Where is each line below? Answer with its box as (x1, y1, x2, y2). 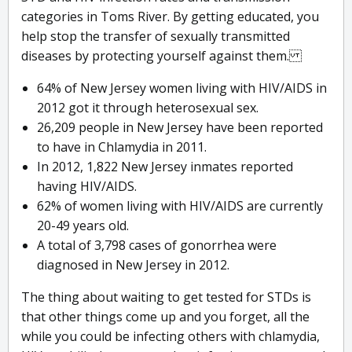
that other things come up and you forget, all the (21, 308, 310, 326)
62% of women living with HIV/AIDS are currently (37, 197, 323, 215)
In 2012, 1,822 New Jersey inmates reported (37, 158, 293, 176)
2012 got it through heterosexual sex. (37, 99, 258, 117)
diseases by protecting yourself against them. (21, 47, 302, 65)
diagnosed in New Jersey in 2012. (37, 256, 229, 274)
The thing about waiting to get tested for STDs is (21, 288, 311, 306)
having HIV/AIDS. (37, 178, 137, 196)
